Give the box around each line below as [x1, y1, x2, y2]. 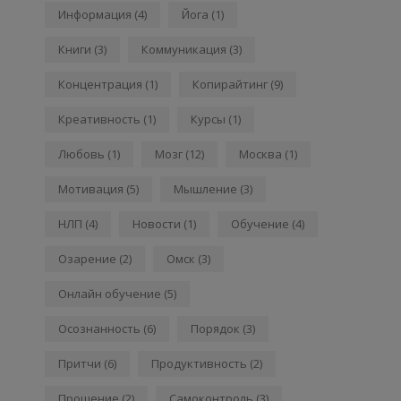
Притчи [58, 355, 101, 372]
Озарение [58, 251, 116, 268]
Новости [132, 216, 181, 233]
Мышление [174, 181, 237, 198]
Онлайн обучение [58, 286, 161, 303]
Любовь [58, 146, 105, 163]
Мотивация [58, 181, 124, 198]
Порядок [191, 320, 240, 337]
